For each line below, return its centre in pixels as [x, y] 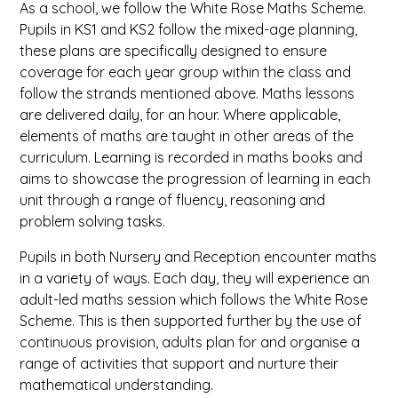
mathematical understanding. [117, 385]
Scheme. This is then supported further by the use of [191, 321]
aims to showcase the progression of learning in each [195, 179]
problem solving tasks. [93, 221]
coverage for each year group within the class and [186, 72]
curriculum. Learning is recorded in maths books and [191, 157]
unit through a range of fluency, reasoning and [173, 200]
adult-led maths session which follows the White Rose [194, 299]
